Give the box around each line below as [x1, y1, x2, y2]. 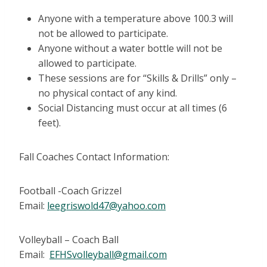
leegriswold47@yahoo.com [47, 199, 166, 213]
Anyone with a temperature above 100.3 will [38, 12, 233, 26]
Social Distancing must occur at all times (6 [38, 101, 227, 115]
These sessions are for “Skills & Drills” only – [38, 72, 237, 85]
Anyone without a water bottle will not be [38, 42, 222, 55]
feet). [38, 116, 61, 130]
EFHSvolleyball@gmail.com [49, 248, 167, 262]
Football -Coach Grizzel [19, 184, 122, 198]
